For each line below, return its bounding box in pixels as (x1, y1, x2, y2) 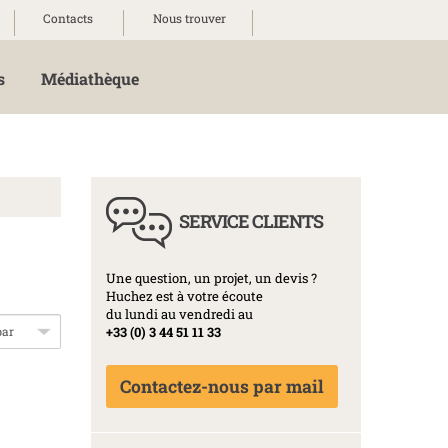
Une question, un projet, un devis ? (106, 269, 317, 287)
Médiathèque (41, 68, 139, 89)
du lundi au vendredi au (106, 305, 253, 323)
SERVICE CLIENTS (179, 208, 323, 233)
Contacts (42, 10, 93, 26)
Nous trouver (153, 10, 226, 26)
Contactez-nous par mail (120, 375, 324, 398)
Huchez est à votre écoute (106, 287, 263, 305)
